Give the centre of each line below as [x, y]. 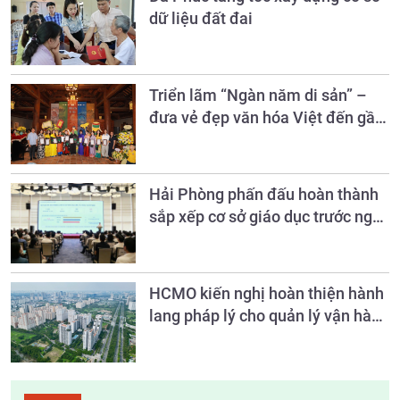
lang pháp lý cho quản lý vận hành [269, 316]
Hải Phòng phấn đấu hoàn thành [264, 195]
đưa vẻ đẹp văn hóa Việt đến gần [267, 118]
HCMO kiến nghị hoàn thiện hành [267, 294]
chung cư [182, 338]
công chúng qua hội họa [233, 140]
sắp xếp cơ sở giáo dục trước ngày [269, 217]
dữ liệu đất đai [201, 19]
